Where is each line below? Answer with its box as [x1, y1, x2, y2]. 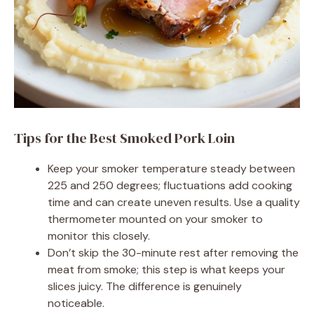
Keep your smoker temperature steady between [48, 161, 295, 177]
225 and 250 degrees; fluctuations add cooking [48, 178, 292, 193]
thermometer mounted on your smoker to [48, 212, 263, 227]
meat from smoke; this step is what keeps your [48, 262, 285, 278]
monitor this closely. [48, 228, 150, 244]
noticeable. [48, 296, 104, 311]
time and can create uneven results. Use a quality [48, 195, 300, 210]
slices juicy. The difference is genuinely [48, 279, 242, 294]
